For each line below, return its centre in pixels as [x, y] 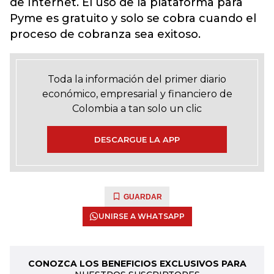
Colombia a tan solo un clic [137, 109]
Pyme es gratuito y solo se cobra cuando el [133, 19]
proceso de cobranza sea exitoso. [105, 35]
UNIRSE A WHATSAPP [141, 217]
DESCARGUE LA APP [137, 140]
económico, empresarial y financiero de [137, 94]
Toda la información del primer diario [137, 80]
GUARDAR [143, 197]
